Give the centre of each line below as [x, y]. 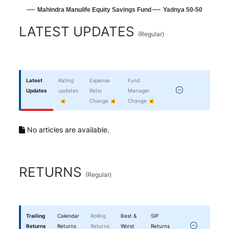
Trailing [36, 216]
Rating [66, 80]
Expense [100, 80]
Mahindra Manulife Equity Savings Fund [95, 10]
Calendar [68, 216]
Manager [139, 90]
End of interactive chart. [62, 24]
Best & [129, 216]
